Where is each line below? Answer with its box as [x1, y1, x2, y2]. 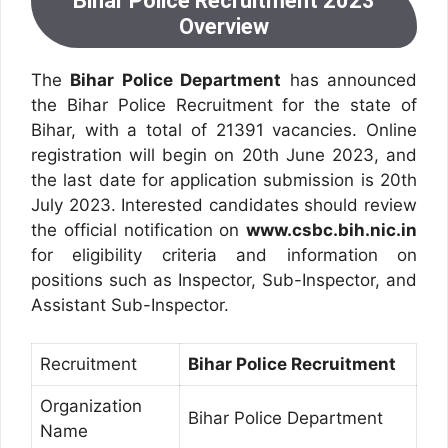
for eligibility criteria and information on [31, 244, 417, 265]
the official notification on [31, 219, 246, 240]
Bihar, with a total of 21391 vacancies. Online [31, 119, 417, 140]
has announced [281, 69, 418, 90]
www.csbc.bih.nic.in [246, 219, 417, 240]
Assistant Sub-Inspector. [31, 294, 229, 315]
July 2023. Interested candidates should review [31, 194, 417, 215]
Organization [40, 396, 142, 417]
